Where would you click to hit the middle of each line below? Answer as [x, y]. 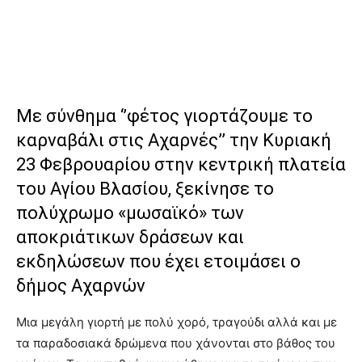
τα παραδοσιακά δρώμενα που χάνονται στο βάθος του [176, 343]
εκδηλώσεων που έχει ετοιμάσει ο [158, 261]
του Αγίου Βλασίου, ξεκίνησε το [145, 189]
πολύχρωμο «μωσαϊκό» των [130, 213]
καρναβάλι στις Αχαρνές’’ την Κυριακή [174, 140]
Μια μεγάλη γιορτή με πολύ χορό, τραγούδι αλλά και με [177, 322]
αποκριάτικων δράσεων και [130, 237]
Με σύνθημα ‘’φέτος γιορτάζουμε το [164, 116]
